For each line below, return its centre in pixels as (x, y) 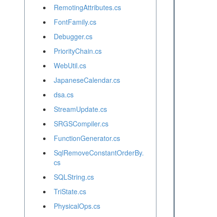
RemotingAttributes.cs (87, 8)
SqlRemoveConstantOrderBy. (99, 153)
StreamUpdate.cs (80, 109)
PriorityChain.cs (77, 51)
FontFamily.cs (75, 22)
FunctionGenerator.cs (87, 138)
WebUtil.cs (70, 66)
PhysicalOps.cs (77, 206)
